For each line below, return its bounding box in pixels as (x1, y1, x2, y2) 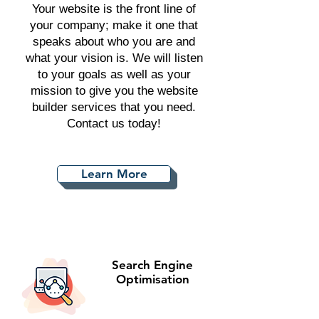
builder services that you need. (32, 100, 196, 114)
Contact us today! (67, 117, 161, 130)
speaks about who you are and (33, 35, 195, 48)
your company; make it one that (30, 19, 198, 32)
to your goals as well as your (37, 68, 191, 81)
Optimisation (115, 272, 189, 286)
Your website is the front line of (32, 2, 196, 16)
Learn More (80, 167, 147, 181)
